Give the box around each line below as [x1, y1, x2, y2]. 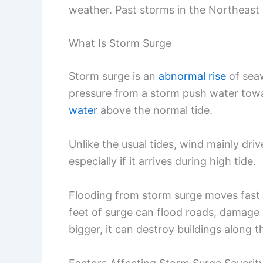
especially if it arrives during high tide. [69, 155, 256, 168]
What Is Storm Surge [69, 37, 171, 50]
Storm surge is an [69, 70, 159, 83]
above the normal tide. [97, 104, 213, 117]
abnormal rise [159, 70, 226, 83]
